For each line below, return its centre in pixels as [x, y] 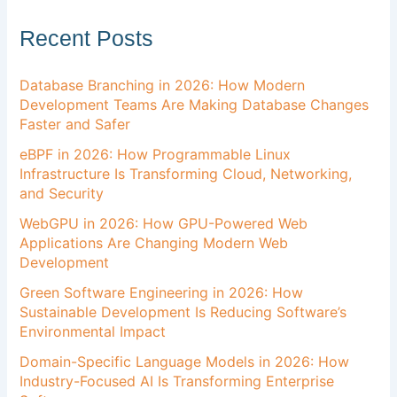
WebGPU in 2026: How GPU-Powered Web [164, 223]
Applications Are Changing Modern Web [154, 242]
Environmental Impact [93, 331]
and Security [62, 193]
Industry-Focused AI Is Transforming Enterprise [177, 381]
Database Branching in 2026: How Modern [163, 85]
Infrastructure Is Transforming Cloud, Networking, [186, 173]
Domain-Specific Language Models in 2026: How [185, 361]
